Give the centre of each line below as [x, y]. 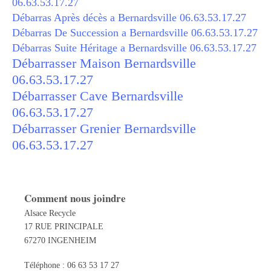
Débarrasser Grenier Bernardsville [104, 129]
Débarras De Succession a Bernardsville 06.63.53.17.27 [135, 33]
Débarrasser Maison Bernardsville [104, 63]
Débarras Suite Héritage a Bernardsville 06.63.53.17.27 [134, 48]
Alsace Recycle [50, 213]
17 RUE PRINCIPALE [64, 227]
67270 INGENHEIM [60, 240]
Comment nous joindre [75, 198]
